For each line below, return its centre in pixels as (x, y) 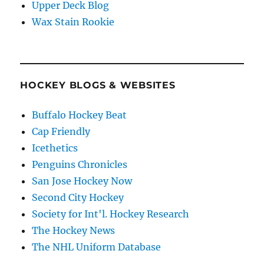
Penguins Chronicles (80, 164)
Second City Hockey (78, 197)
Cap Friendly (61, 131)
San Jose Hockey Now (82, 181)
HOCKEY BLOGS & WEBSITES (98, 85)
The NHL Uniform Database (97, 247)
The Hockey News (74, 230)
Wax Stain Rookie (73, 22)
